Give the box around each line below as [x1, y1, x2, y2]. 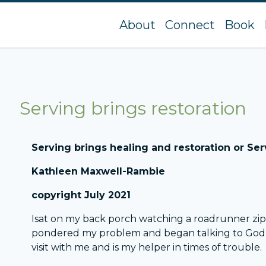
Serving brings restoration [20, 97, 246, 120]
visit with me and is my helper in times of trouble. [31, 242, 262, 254]
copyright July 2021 [31, 189, 131, 201]
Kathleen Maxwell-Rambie [31, 166, 166, 178]
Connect [165, 18, 215, 33]
